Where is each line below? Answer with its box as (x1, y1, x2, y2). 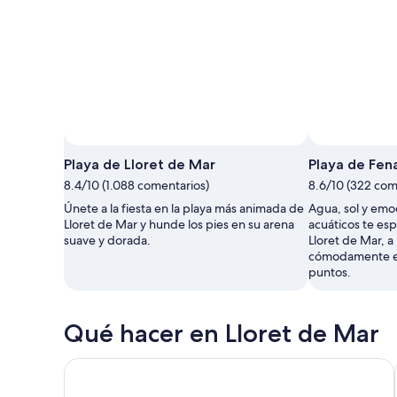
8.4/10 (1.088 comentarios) (64, 177, 209, 194)
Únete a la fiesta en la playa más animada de (64, 200, 304, 217)
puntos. (308, 264, 351, 281)
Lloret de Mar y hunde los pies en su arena (64, 216, 294, 233)
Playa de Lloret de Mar (64, 156, 215, 174)
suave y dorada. (64, 232, 151, 249)
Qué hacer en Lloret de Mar (64, 318, 379, 349)
